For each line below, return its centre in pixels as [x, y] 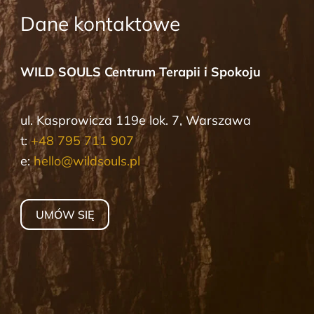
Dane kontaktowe [101, 24]
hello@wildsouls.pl [87, 161]
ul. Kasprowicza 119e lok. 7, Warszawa [136, 121]
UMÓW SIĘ [65, 215]
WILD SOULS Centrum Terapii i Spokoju [141, 72]
